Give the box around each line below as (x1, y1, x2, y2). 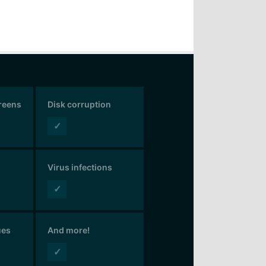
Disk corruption (47, 99, 112, 109)
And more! (47, 224, 90, 235)
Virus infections (47, 161, 113, 172)
